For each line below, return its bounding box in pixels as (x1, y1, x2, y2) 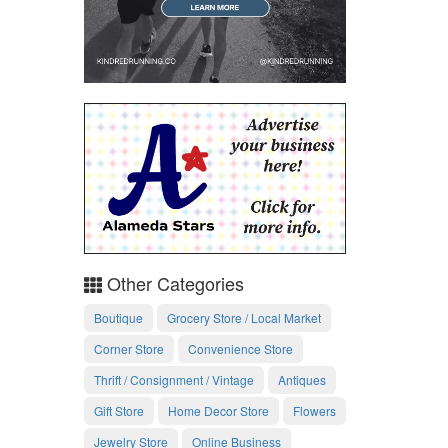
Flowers (292, 401, 336, 419)
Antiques (277, 370, 326, 388)
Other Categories (101, 270, 244, 297)
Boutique (93, 308, 143, 326)
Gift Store (93, 401, 144, 419)
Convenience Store (187, 339, 293, 357)
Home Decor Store (167, 401, 269, 419)
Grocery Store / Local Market (166, 308, 321, 326)
